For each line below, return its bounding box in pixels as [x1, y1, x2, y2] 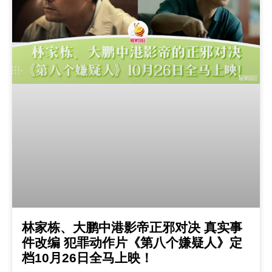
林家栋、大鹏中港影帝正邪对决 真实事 [22, 220, 242, 235]
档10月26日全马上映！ [22, 251, 153, 265]
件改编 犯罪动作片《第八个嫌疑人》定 [22, 236, 242, 250]
